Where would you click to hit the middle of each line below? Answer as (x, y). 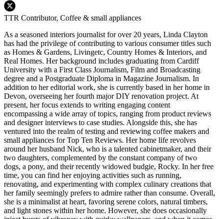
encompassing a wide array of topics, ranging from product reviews (108, 114)
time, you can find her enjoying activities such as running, (93, 175)
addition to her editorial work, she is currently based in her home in (107, 88)
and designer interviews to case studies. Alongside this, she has (100, 123)
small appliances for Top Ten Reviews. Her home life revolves (100, 140)
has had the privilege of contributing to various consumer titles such (108, 44)
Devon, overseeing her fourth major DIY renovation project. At (101, 96)
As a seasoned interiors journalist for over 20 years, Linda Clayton (106, 35)
